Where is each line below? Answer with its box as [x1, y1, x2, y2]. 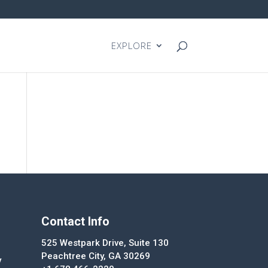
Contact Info [41, 214, 109, 229]
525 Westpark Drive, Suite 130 [41, 237, 169, 248]
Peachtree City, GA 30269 [41, 250, 150, 261]
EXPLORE [111, 39, 152, 51]
